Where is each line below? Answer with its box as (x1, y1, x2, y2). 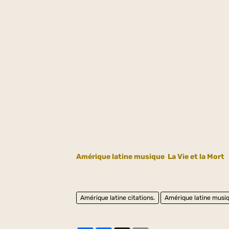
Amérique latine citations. (80, 194, 155, 201)
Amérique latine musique (76, 152, 165, 162)
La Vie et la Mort (168, 152, 225, 162)
